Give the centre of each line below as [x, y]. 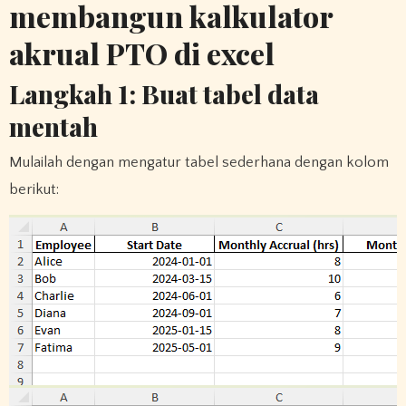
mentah [53, 126]
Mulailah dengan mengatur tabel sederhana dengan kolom [198, 163]
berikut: [34, 190]
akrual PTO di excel [141, 53]
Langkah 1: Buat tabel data [164, 93]
